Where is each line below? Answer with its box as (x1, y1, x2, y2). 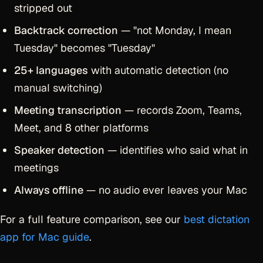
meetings (14, 161, 59, 174)
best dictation (184, 213, 249, 226)
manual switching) (14, 81, 102, 95)
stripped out (14, 1, 72, 15)
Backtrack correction (14, 23, 118, 37)
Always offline (14, 183, 83, 197)
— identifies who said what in (104, 143, 248, 157)
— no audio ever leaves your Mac (83, 183, 247, 197)
